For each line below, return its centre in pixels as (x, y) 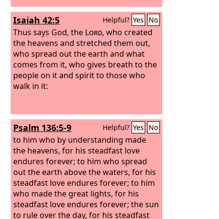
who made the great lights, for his (76, 193)
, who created (128, 32)
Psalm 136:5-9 (43, 128)
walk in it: (31, 86)
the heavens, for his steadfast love (77, 150)
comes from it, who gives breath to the (85, 64)
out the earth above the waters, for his (85, 172)
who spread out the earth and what (79, 54)
